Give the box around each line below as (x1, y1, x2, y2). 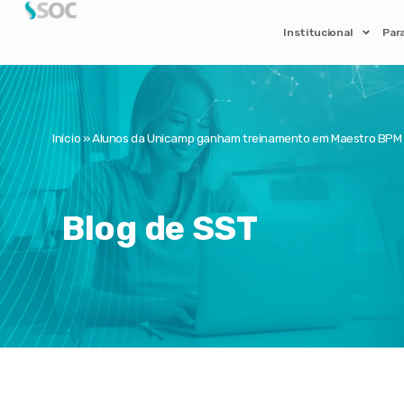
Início (52, 131, 81, 145)
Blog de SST (61, 207, 258, 249)
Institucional (283, 26, 353, 39)
